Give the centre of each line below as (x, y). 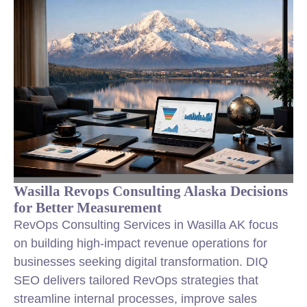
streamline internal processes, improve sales (135, 299)
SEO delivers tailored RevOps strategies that (136, 280)
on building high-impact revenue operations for (140, 243)
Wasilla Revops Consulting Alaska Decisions (151, 191)
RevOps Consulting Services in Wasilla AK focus (146, 225)
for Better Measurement (88, 207)
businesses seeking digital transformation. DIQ (141, 262)
